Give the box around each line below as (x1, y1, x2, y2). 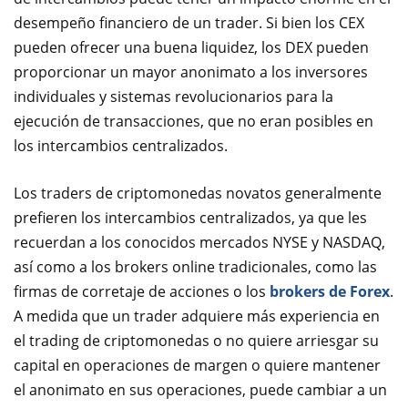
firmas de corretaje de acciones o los (14, 280, 270, 301)
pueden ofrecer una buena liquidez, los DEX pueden (14, 36, 369, 57)
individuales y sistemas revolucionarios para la (14, 86, 333, 107)
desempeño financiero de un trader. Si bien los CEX (14, 12, 364, 33)
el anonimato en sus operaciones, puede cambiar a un (14, 379, 387, 400)
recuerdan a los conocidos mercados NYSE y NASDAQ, (14, 231, 385, 252)
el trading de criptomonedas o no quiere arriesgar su (14, 330, 379, 351)
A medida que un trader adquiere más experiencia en (14, 305, 380, 326)
